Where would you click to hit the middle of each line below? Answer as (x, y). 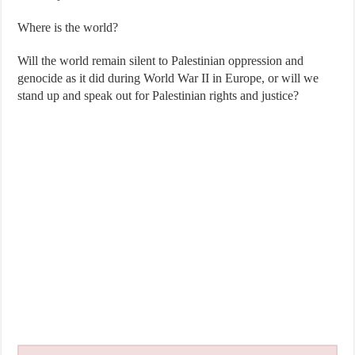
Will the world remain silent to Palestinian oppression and (161, 61)
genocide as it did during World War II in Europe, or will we (168, 78)
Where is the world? (68, 27)
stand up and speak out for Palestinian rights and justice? (158, 95)
